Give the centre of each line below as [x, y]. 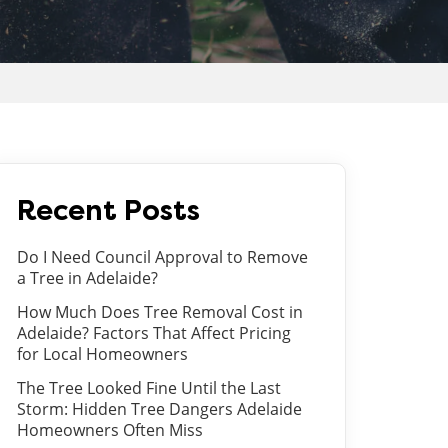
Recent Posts [108, 210]
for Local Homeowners [102, 354]
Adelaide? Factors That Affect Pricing [154, 333]
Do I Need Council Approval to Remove [162, 257]
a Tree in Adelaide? [87, 278]
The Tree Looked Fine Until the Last [149, 388]
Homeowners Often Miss [110, 430]
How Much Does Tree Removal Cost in [160, 312]
